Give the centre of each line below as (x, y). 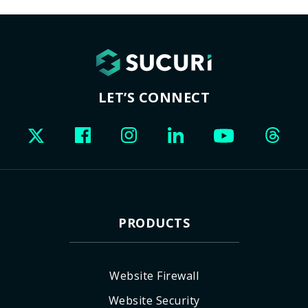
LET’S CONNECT (154, 97)
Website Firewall (154, 276)
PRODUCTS (154, 223)
